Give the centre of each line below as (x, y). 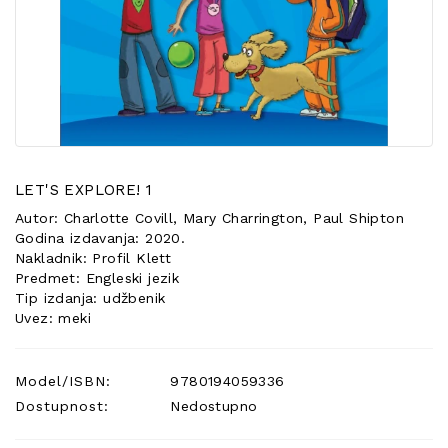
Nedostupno (211, 406)
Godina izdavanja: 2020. (100, 238)
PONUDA (55, 34)
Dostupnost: (62, 406)
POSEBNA (59, 14)
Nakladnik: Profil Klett (93, 258)
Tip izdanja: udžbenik (90, 298)
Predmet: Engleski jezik (97, 278)
